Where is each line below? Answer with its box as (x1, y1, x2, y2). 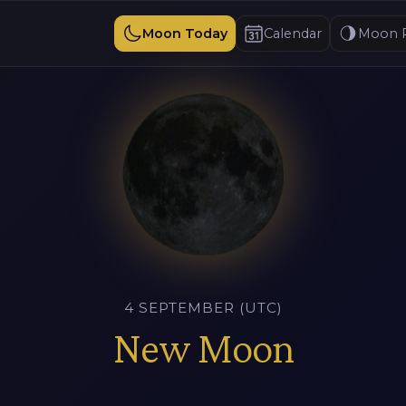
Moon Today (142, 25, 227, 42)
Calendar (264, 25, 322, 42)
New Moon (112, 324, 294, 372)
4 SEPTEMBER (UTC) (123, 299, 283, 316)
